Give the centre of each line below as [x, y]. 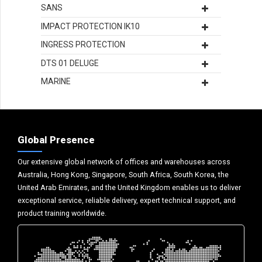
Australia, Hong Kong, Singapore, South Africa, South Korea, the [123, 174]
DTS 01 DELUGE [70, 63]
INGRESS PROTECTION [83, 45]
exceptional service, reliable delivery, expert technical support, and [127, 200]
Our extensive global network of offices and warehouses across [124, 161]
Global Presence [56, 140]
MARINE [56, 82]
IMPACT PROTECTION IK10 [90, 26]
